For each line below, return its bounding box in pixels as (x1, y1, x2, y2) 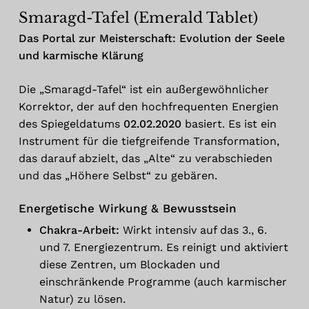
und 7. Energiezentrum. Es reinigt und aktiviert (39, 240, 288, 254)
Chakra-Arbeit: (39, 223, 119, 237)
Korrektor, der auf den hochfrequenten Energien (18, 99, 279, 113)
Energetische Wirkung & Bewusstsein (18, 201, 237, 215)
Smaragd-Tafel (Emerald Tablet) (18, 8, 258, 27)
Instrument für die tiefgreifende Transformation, (18, 134, 279, 148)
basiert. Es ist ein (181, 117, 277, 130)
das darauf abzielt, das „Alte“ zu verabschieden (18, 151, 272, 165)
